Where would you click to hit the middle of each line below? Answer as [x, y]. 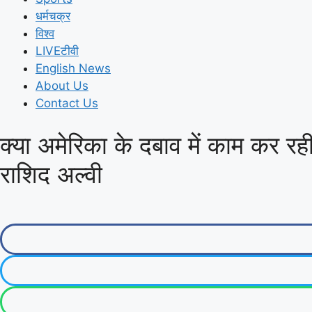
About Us [62, 86]
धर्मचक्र [53, 16]
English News [73, 68]
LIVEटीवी [57, 51]
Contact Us [67, 103]
